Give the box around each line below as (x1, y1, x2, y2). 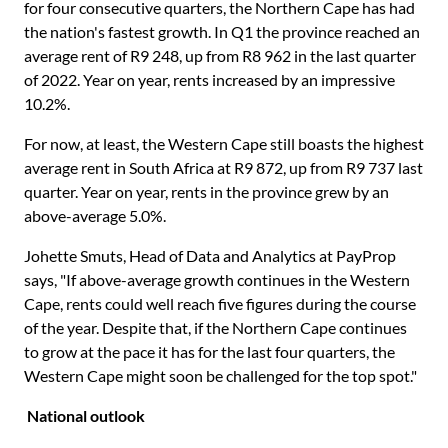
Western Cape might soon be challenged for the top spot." (24, 366, 417, 385)
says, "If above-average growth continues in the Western (24, 270, 410, 289)
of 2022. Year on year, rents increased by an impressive (24, 70, 395, 89)
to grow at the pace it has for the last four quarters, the (24, 342, 395, 361)
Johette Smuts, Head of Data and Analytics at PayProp (24, 246, 396, 265)
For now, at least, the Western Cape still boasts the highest (24, 134, 424, 153)
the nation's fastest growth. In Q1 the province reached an (24, 22, 420, 41)
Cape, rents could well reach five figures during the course (24, 294, 416, 313)
